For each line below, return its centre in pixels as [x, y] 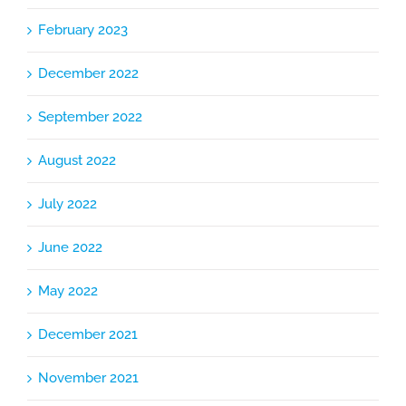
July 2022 [68, 204]
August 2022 [77, 161]
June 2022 [70, 248]
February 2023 [83, 30]
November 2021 [88, 378]
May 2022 [68, 291]
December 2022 [88, 74]
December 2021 [88, 335]
